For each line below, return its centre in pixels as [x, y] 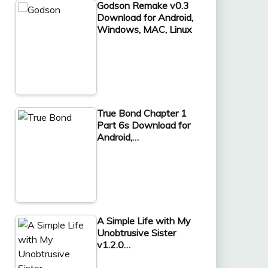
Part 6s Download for [143, 125]
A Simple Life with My [144, 220]
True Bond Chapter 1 [141, 113]
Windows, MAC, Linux [144, 29]
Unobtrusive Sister [136, 232]
